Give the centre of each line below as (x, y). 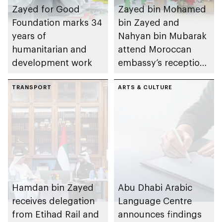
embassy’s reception (162, 62)
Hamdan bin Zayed (53, 188)
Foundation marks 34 (57, 22)
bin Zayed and (149, 22)
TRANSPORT (32, 87)
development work (52, 62)
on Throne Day (149, 76)
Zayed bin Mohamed (162, 9)
